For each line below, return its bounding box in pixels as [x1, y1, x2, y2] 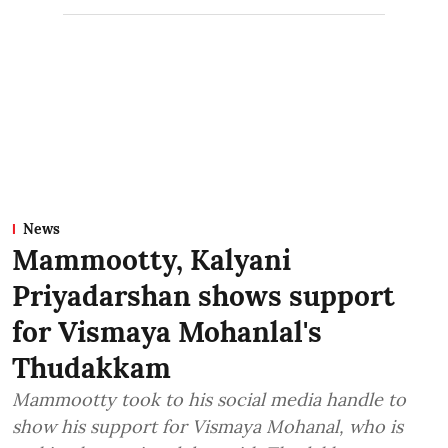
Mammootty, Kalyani [12, 241, 291, 278]
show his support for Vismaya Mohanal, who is [12, 414, 403, 438]
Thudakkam [12, 349, 171, 386]
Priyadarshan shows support [12, 277, 395, 314]
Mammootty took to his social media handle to [12, 387, 406, 411]
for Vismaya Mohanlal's [12, 313, 322, 350]
